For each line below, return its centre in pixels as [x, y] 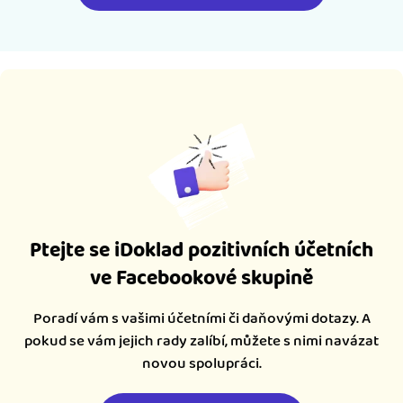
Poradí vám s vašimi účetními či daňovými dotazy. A [201, 318]
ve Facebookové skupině [201, 278]
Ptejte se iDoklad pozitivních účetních [201, 250]
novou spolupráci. [201, 363]
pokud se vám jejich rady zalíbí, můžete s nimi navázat [201, 340]
